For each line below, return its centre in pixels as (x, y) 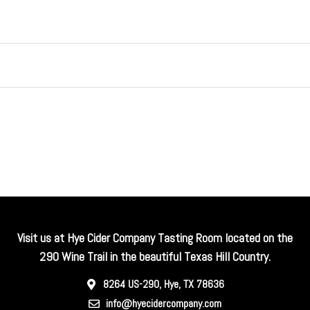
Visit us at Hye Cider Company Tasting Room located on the (155, 238)
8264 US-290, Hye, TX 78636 (163, 284)
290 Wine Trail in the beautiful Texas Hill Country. (155, 257)
